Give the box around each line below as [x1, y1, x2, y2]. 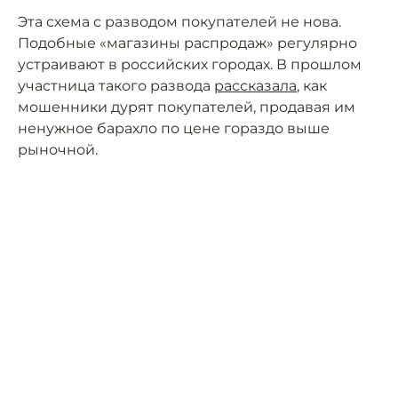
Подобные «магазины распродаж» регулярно [18, 35, 357, 52]
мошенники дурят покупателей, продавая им [18, 99, 355, 116]
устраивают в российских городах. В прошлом [18, 56, 362, 74]
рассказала [214, 77, 297, 95]
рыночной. [18, 141, 98, 159]
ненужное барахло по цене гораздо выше [18, 120, 330, 138]
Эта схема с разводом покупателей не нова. [18, 13, 341, 31]
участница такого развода [18, 77, 214, 95]
